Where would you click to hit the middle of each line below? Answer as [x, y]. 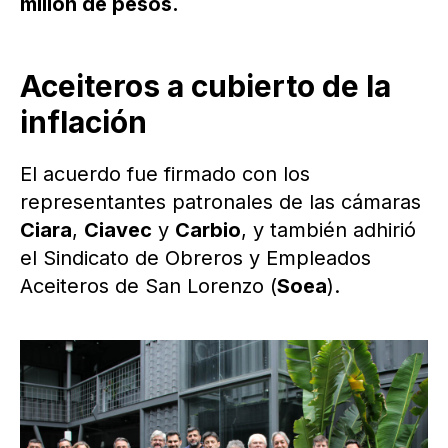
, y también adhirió [328, 230]
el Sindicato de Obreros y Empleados [195, 258]
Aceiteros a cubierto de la [205, 86]
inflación [83, 122]
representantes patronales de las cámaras [220, 202]
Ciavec [118, 230]
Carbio [208, 230]
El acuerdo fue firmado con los [165, 174]
